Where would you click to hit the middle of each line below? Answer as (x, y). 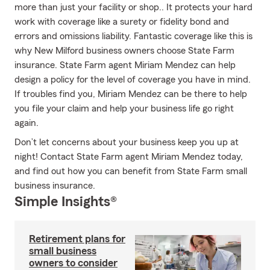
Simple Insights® (66, 202)
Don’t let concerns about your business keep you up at (127, 142)
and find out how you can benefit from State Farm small (131, 171)
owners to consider (73, 263)
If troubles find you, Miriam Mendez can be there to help (131, 94)
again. (27, 123)
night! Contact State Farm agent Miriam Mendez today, (129, 157)
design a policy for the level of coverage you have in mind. (133, 80)
